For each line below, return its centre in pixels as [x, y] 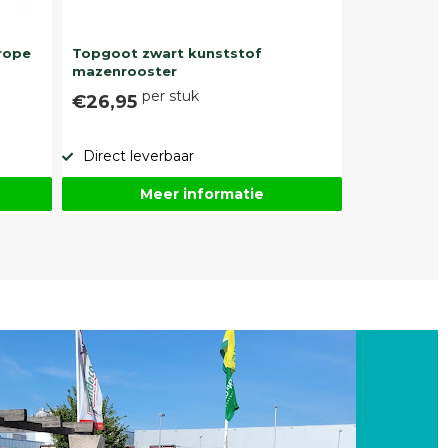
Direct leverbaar [138, 156]
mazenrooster [124, 71]
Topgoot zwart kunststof [166, 53]
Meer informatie [201, 194]
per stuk [170, 96]
